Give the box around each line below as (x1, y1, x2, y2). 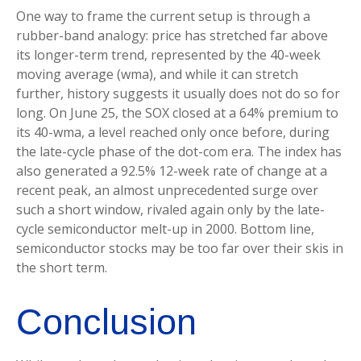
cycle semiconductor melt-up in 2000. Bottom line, (16, 220, 314, 239)
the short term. (16, 259, 107, 277)
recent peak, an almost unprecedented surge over (16, 181, 318, 200)
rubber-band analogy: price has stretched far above (16, 27, 328, 45)
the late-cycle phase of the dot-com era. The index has (16, 143, 342, 161)
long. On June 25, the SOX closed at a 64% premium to (16, 104, 338, 122)
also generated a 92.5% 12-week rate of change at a (16, 162, 327, 180)
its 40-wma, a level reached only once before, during (16, 123, 330, 142)
